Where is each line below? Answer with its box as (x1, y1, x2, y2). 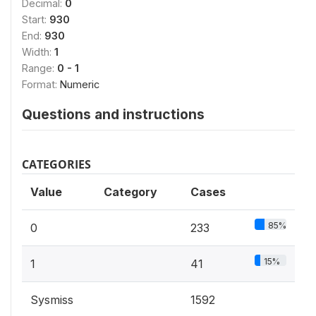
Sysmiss (30, 293, 73, 307)
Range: (22, 62, 57, 74)
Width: (22, 46, 54, 58)
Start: (22, 13, 49, 25)
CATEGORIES (22, 157, 91, 172)
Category (104, 185, 157, 199)
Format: (22, 78, 60, 90)
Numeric (60, 78, 99, 90)
